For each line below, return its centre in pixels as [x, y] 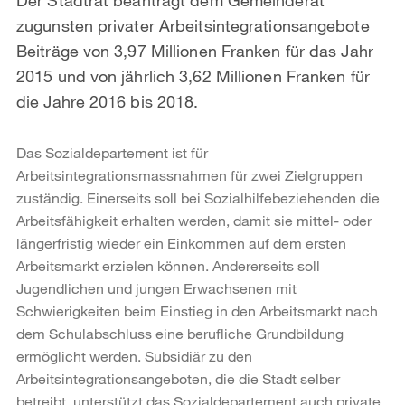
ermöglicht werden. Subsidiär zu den [134, 355]
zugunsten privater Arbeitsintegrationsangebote [193, 25]
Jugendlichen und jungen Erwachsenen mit [156, 287]
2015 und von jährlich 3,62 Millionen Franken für [193, 75]
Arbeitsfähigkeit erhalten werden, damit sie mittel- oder [194, 220]
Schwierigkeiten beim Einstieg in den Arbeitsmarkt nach [197, 310]
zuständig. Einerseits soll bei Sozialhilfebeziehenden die [198, 197]
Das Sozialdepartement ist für [112, 152]
